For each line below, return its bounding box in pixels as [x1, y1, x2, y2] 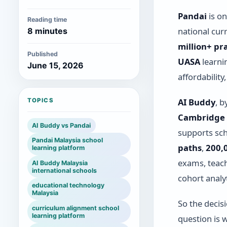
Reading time [27, 15, 67, 23]
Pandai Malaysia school [32, 136, 103, 144]
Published [27, 50, 58, 58]
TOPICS [27, 97, 54, 104]
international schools [32, 166, 97, 174]
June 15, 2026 [27, 60, 84, 71]
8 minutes [27, 26, 67, 36]
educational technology [32, 181, 105, 190]
